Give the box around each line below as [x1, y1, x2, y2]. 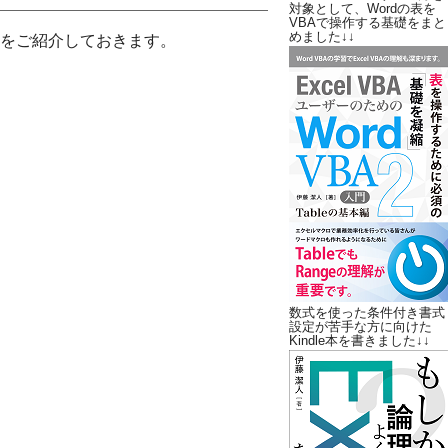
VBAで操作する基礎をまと [289, 15, 446, 31]
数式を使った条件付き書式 [289, 305, 445, 321]
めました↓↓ [289, 29, 355, 45]
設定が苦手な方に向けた [289, 319, 432, 335]
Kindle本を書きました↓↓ [289, 333, 430, 349]
